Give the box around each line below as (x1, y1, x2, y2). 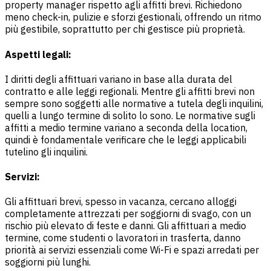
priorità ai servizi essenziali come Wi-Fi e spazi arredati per (5, 244, 259, 256)
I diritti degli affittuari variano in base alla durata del (5, 73, 232, 85)
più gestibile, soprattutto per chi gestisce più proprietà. (5, 23, 245, 36)
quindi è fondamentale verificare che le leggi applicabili (5, 133, 246, 146)
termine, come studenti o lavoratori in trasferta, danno (5, 232, 241, 244)
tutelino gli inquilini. (5, 145, 88, 158)
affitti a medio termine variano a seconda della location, (5, 121, 247, 134)
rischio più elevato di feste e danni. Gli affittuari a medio (5, 220, 246, 232)
